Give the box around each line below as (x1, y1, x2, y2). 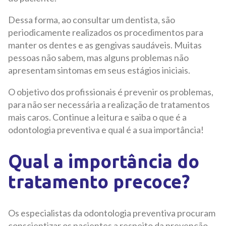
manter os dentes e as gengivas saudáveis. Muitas (8, 39, 202, 51)
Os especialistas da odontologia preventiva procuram (8, 207, 215, 218)
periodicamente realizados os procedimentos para (8, 27, 203, 38)
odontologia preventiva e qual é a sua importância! (8, 124, 205, 136)
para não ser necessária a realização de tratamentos (8, 99, 210, 110)
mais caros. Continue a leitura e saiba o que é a (8, 111, 187, 123)
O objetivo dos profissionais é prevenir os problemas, (8, 86, 213, 98)
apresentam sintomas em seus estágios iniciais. (8, 65, 192, 76)
